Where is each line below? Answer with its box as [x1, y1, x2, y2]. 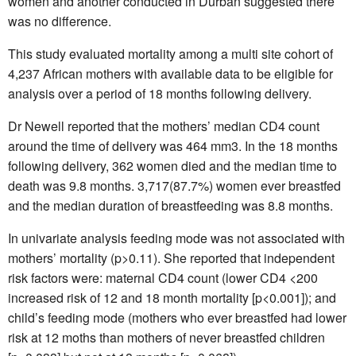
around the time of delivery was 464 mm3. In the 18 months [8, 136, 338, 155]
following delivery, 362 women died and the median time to [8, 156, 337, 175]
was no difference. [8, 11, 111, 30]
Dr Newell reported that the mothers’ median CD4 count [8, 116, 319, 135]
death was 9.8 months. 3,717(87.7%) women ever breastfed [8, 176, 341, 195]
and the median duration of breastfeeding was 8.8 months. [8, 195, 333, 215]
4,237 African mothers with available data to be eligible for [8, 64, 333, 83]
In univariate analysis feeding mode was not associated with [8, 228, 345, 247]
